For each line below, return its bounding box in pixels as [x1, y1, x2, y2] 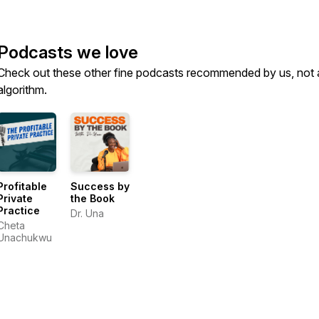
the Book [70, 192, 115, 205]
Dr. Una [70, 207, 105, 220]
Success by [70, 180, 130, 193]
